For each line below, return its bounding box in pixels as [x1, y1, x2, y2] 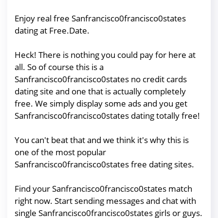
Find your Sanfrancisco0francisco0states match [15, 182, 192, 194]
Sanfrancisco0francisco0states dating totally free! [15, 109, 200, 121]
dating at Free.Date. [15, 24, 90, 36]
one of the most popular [15, 146, 106, 158]
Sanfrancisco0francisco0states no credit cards [15, 73, 187, 85]
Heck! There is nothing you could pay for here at [15, 49, 196, 60]
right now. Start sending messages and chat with [15, 195, 196, 206]
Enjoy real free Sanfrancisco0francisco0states [15, 12, 186, 24]
